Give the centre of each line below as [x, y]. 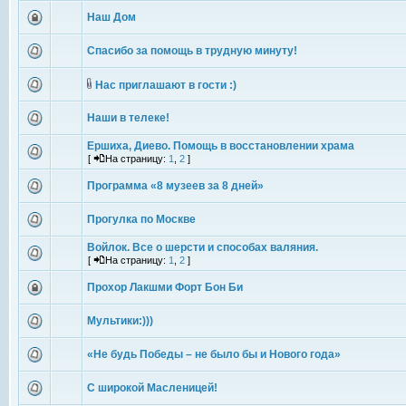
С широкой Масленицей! [152, 388]
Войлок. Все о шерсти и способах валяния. [203, 247]
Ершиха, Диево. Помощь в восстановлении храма [221, 146]
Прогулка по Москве [141, 219]
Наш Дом [111, 17]
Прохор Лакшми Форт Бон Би [165, 287]
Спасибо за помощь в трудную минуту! [192, 51]
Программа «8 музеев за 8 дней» [175, 186]
